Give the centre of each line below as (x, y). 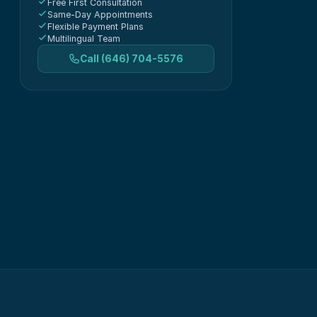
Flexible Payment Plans (96, 27)
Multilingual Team (84, 39)
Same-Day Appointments (100, 15)
